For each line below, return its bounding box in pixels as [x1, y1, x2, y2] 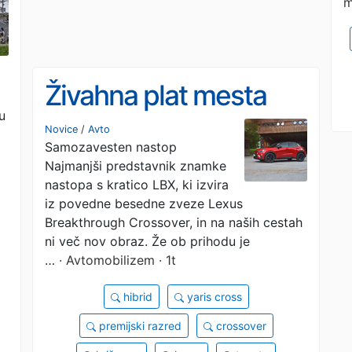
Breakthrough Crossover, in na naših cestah [45, 214, 302, 230]
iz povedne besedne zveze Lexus [45, 196, 243, 211]
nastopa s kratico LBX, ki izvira [45, 177, 229, 192]
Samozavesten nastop [45, 139, 177, 155]
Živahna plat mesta [45, 79, 266, 112]
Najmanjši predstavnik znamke [45, 158, 226, 174]
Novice [45, 123, 78, 135]
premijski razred [95, 319, 181, 332]
